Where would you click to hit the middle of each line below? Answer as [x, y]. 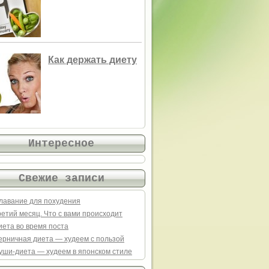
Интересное [61, 143]
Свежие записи [61, 178]
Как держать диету [92, 60]
